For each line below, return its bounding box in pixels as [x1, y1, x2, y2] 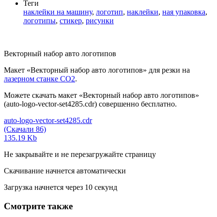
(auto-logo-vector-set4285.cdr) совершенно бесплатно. [4, 100, 177, 108]
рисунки [86, 16, 114, 25]
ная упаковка [162, 8, 205, 16]
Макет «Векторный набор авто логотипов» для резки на [4, 66, 190, 75]
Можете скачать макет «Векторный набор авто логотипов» [4, 91, 199, 100]
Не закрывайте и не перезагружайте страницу [4, 150, 156, 159]
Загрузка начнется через [4, 183, 85, 192]
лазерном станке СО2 [4, 75, 75, 83]
